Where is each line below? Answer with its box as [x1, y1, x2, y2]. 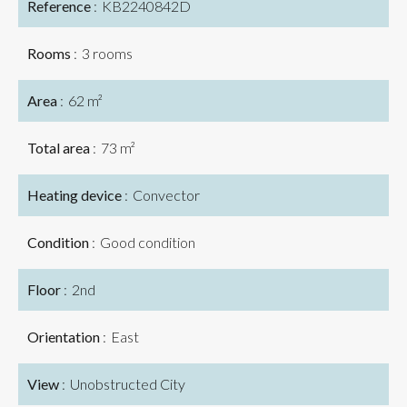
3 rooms [82, 45, 133, 62]
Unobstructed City [70, 375, 185, 392]
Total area [27, 139, 93, 156]
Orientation [27, 328, 103, 345]
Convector [133, 186, 200, 203]
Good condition [100, 233, 195, 251]
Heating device [27, 186, 124, 203]
